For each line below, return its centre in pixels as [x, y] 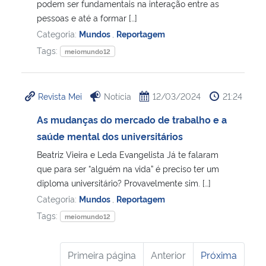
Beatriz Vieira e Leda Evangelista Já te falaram [128, 154]
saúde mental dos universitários [110, 136]
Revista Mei [60, 96]
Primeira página [102, 254]
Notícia [117, 96]
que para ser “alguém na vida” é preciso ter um [128, 168]
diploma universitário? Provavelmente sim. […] [124, 182]
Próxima [219, 254]
